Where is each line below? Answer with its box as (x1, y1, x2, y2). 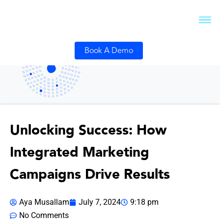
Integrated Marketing (10, 143, 149, 162)
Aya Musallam (19, 197, 69, 207)
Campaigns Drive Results (10, 165, 170, 184)
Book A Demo (84, 45, 133, 57)
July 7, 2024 (79, 197, 121, 207)
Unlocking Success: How (10, 121, 166, 140)
